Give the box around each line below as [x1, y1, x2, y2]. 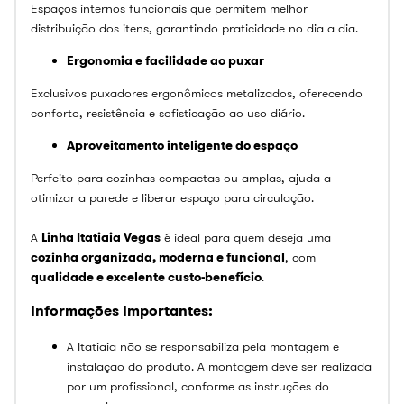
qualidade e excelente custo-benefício [31, 268, 262, 285]
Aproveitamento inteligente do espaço [67, 136, 298, 153]
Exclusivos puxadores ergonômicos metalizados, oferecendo [31, 84, 363, 101]
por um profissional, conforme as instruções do [67, 377, 329, 394]
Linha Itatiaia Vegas [41, 228, 161, 245]
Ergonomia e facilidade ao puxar [67, 51, 264, 69]
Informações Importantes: [31, 301, 213, 321]
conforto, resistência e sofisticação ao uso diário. [31, 104, 305, 121]
